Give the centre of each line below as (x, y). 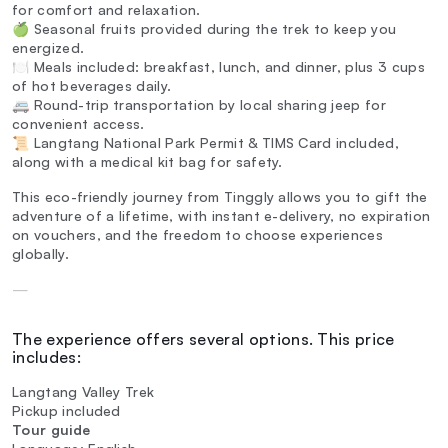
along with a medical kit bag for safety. (147, 162)
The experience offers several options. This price (203, 339)
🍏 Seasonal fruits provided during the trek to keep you (204, 29)
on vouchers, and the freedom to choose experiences (198, 235)
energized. (48, 48)
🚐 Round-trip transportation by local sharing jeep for (199, 105)
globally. (40, 254)
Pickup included (66, 411)
